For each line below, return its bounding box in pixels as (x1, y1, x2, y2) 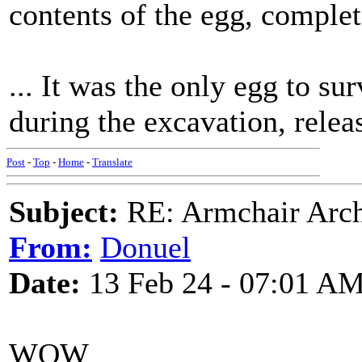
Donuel (100, 230, 191, 264)
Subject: (9, 195, 119, 229)
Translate (92, 156, 133, 168)
